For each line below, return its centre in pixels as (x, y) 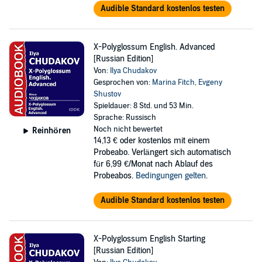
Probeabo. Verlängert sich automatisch (162, 152)
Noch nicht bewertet (128, 129)
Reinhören (51, 130)
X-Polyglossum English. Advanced (154, 47)
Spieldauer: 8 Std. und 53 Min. (143, 106)
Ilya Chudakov (133, 71)
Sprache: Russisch (125, 118)
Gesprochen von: (123, 82)
